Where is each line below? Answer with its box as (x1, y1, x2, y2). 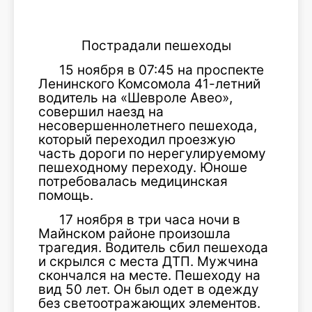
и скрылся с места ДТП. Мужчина (38, 253, 258, 270)
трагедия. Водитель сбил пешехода (38, 240, 268, 256)
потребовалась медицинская (38, 173, 228, 189)
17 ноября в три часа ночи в (59, 212, 240, 228)
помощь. (38, 187, 93, 203)
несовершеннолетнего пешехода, (38, 118, 257, 134)
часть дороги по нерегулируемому (38, 146, 266, 162)
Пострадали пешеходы (81, 38, 231, 54)
